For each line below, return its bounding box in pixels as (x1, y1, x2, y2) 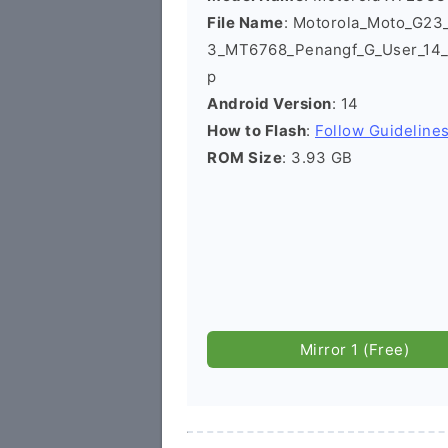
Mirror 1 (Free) (299, 340, 410, 359)
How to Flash (207, 121, 306, 140)
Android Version (207, 94, 332, 113)
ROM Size (207, 148, 282, 167)
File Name (207, 13, 284, 32)
